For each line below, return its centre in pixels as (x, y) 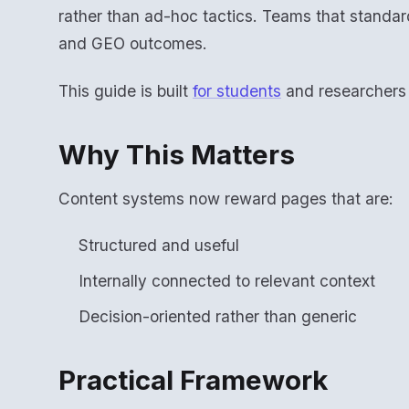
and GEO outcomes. (133, 43)
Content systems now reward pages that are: (226, 198)
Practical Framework (193, 379)
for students (237, 90)
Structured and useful (159, 246)
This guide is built (126, 90)
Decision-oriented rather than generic (218, 316)
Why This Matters (177, 154)
